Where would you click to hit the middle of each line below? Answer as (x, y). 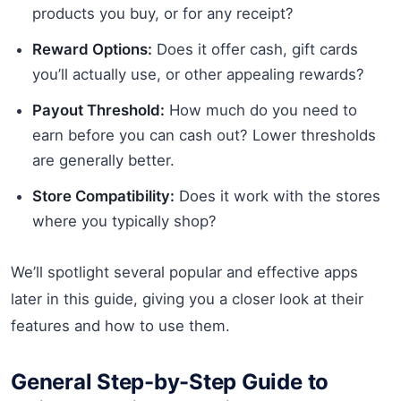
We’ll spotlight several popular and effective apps (184, 272)
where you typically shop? (124, 221)
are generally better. (103, 160)
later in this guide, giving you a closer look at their (187, 299)
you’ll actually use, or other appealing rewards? (198, 74)
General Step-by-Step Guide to (170, 381)
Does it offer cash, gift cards (255, 49)
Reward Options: (92, 49)
